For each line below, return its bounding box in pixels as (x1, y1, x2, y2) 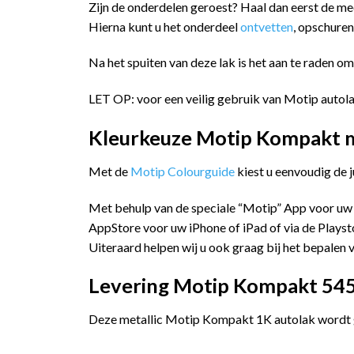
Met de (88, 163, 130, 179)
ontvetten (240, 18, 293, 34)
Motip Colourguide (130, 163, 235, 179)
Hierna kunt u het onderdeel (88, 18, 240, 34)
